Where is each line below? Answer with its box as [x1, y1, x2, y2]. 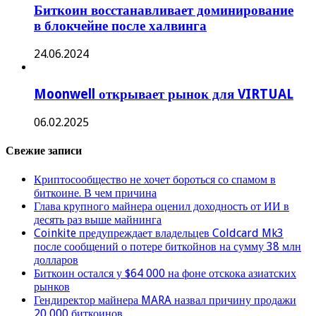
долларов [34, 253, 78, 267]
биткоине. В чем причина [34, 186, 157, 200]
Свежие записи [6, 144, 82, 158]
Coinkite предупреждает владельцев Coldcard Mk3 [34, 226, 284, 240]
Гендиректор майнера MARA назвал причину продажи [34, 293, 296, 307]
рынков [34, 279, 70, 293]
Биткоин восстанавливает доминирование [34, 2, 293, 18]
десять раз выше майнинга [34, 212, 162, 226]
